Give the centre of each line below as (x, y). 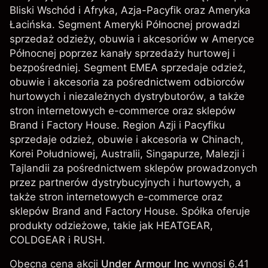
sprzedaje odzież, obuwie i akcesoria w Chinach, (127, 139)
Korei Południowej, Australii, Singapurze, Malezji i (127, 154)
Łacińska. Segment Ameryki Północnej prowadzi (125, 25)
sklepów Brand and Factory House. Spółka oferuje (130, 211)
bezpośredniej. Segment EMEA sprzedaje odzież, (128, 68)
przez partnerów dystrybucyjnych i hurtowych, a (125, 182)
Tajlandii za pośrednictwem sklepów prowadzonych (133, 168)
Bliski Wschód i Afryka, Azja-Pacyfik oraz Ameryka (130, 10)
